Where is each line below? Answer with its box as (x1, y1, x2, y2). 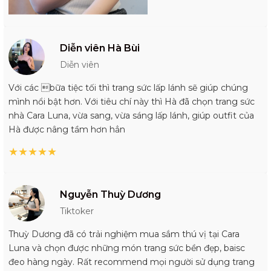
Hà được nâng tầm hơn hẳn (8, 124, 125, 135)
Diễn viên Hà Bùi (60, 42, 140, 54)
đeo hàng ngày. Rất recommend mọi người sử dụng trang (8, 256, 255, 268)
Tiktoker (60, 206, 94, 217)
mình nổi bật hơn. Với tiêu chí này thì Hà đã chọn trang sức (8, 96, 255, 108)
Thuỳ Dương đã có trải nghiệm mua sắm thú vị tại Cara (8, 229, 240, 240)
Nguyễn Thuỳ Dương (60, 189, 161, 201)
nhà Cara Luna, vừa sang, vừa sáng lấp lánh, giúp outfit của (8, 110, 254, 122)
